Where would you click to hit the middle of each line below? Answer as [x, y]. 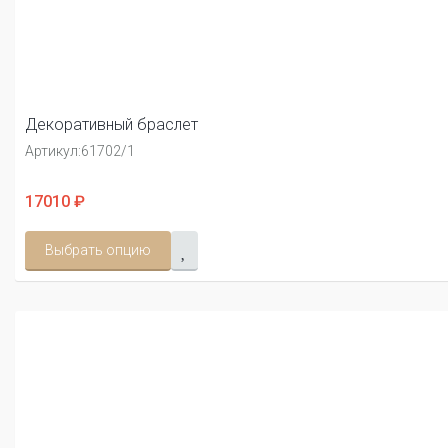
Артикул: [53, 151]
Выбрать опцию [98, 250]
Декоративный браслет [111, 125]
